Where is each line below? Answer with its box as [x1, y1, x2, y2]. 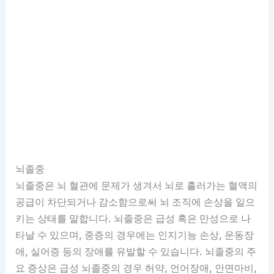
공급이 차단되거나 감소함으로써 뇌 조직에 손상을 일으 [15, 196, 256, 209]
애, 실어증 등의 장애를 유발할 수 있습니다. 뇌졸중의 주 [15, 245, 257, 258]
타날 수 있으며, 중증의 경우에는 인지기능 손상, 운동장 [15, 229, 254, 242]
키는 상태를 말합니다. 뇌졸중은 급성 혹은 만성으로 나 [15, 212, 251, 225]
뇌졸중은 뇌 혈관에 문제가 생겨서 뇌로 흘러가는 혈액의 [15, 179, 258, 192]
